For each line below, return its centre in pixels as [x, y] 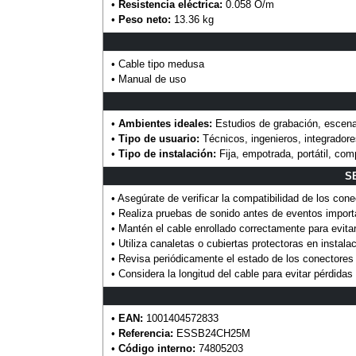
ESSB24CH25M [211, 334]
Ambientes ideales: [165, 124]
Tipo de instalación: [167, 154]
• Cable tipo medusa [157, 64]
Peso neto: [144, 20]
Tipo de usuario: [159, 139]
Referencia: [145, 334]
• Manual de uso [148, 79]
